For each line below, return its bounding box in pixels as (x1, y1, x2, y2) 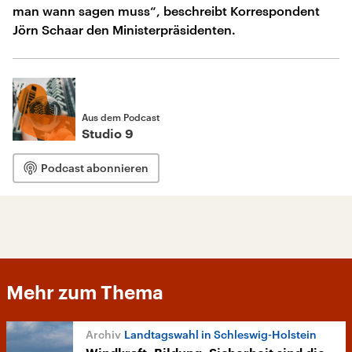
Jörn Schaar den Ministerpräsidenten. (13, 22, 236, 37)
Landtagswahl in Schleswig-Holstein (124, 328, 317, 341)
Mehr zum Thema (6, 284, 163, 302)
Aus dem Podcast (82, 112, 159, 123)
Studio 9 (82, 128, 134, 141)
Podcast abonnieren (41, 161, 148, 174)
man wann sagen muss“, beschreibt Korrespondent (13, 3, 320, 18)
